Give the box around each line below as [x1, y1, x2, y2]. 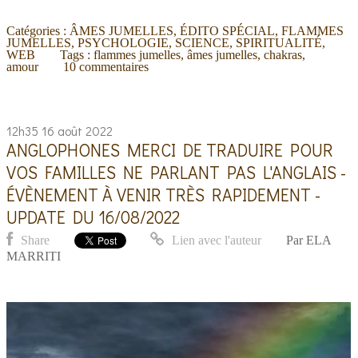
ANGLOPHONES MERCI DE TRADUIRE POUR [6, 137, 334, 161]
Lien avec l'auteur [169, 233, 262, 248]
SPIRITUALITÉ [236, 35, 323, 50]
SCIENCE [175, 35, 230, 50]
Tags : [59, 47, 93, 62]
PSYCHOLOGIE [78, 35, 169, 50]
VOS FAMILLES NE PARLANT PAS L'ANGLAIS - [6, 160, 347, 184]
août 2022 [58, 121, 113, 139]
